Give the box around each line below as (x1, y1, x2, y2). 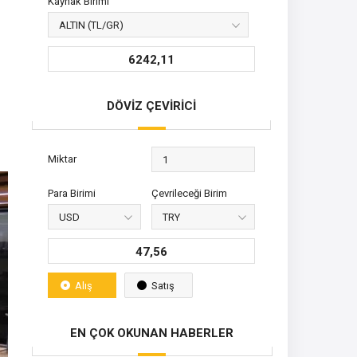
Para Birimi (48, 187, 96, 199)
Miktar (48, 153, 76, 165)
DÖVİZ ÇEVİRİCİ (107, 99, 196, 113)
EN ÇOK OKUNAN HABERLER (69, 326, 233, 340)
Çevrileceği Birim (151, 187, 227, 199)
